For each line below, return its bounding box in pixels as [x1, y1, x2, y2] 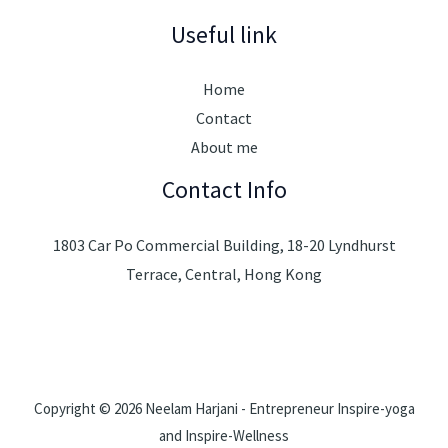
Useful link [171, 19, 277, 49]
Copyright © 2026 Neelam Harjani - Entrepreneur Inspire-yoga [33, 399, 415, 419]
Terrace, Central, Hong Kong [126, 264, 322, 285]
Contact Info [161, 175, 287, 205]
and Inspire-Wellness [159, 426, 289, 446]
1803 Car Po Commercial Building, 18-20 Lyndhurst [52, 235, 396, 256]
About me [190, 137, 258, 158]
